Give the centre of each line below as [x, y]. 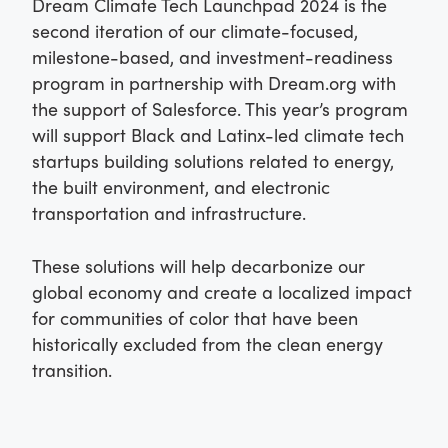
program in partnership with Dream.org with [214, 82]
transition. [72, 369]
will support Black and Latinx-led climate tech [218, 134]
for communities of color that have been [195, 317]
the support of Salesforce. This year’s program [220, 108]
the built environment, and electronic [181, 186]
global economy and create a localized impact [222, 291]
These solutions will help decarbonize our [198, 265]
